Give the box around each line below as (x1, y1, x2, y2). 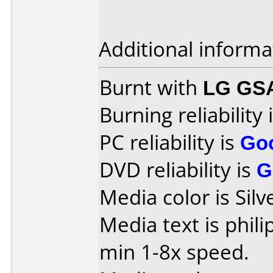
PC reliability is (99, 129, 240, 156)
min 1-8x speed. (99, 238, 249, 266)
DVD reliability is (99, 156, 257, 183)
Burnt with (99, 74, 203, 101)
